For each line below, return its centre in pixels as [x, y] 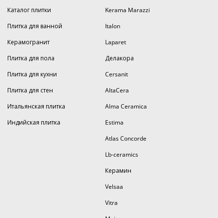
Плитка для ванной [35, 26]
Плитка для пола [31, 58]
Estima [114, 122]
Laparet [115, 42]
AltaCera [117, 90]
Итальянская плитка [36, 106]
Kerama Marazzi [127, 10]
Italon [112, 26]
